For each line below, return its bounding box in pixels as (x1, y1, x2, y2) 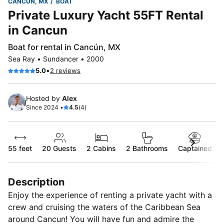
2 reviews (50, 66, 80, 74)
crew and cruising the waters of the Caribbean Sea (8, 201, 200, 212)
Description (8, 175, 64, 188)
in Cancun (8, 22, 67, 37)
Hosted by (26, 93, 62, 102)
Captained (178, 143, 212, 152)
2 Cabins (86, 143, 116, 152)
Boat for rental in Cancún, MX (8, 41, 120, 52)
